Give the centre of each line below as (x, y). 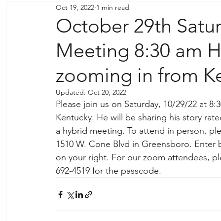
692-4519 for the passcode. (110, 171)
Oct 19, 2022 (75, 7)
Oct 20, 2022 (107, 92)
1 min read (113, 7)
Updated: (72, 92)
